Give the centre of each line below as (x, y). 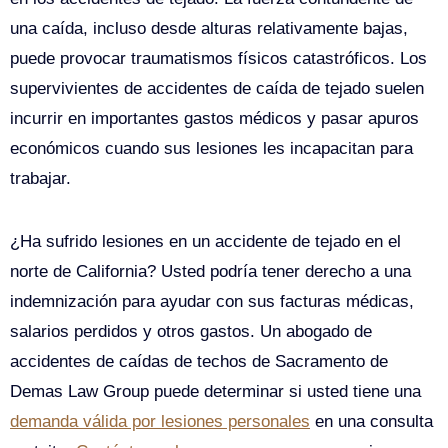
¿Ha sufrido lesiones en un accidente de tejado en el (205, 242)
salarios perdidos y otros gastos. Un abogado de (191, 332)
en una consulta (371, 422)
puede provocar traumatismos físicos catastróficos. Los (218, 59)
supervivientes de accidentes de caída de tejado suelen (217, 89)
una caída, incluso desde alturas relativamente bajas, (209, 29)
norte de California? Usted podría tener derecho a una (210, 272)
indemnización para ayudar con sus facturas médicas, (212, 302)
